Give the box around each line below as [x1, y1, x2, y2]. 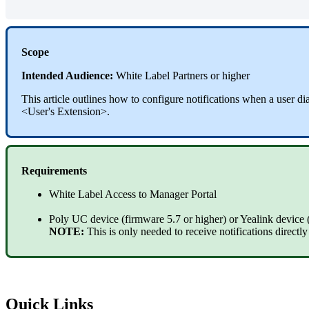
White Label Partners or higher [116, 69, 250, 81]
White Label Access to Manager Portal [49, 188, 219, 200]
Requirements [21, 164, 87, 177]
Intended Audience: [21, 69, 116, 81]
